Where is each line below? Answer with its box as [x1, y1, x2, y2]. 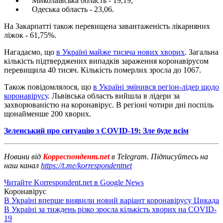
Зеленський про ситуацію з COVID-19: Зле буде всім [4, 126, 189, 135]
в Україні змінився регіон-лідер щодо [93, 82, 219, 91]
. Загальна [185, 47, 219, 56]
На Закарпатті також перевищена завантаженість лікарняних [4, 21, 210, 30]
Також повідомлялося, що [4, 82, 93, 91]
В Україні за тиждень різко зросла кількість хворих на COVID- [4, 205, 217, 214]
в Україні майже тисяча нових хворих [56, 47, 185, 56]
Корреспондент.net [41, 152, 111, 161]
